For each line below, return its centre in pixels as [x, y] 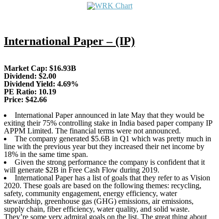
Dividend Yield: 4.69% [41, 84]
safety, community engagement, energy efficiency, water [90, 194]
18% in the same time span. [46, 154]
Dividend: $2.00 [30, 76]
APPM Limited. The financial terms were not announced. [92, 131]
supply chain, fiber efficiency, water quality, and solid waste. [97, 209]
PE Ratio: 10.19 [30, 92]
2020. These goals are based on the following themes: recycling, [103, 186]
